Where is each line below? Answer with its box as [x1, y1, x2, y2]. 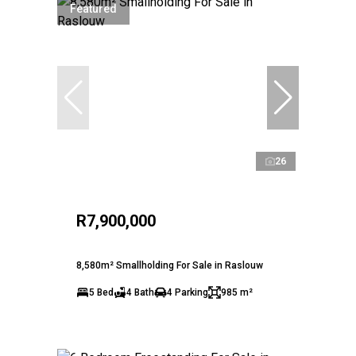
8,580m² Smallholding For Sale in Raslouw [76, 259, 263, 271]
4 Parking [167, 286, 208, 298]
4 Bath [126, 286, 154, 298]
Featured [70, 2, 117, 15]
